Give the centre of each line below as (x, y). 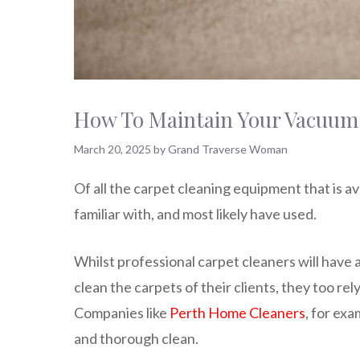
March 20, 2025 (112, 149)
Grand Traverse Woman (228, 149)
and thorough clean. (136, 338)
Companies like (122, 312)
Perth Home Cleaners (237, 312)
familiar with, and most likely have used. (195, 213)
